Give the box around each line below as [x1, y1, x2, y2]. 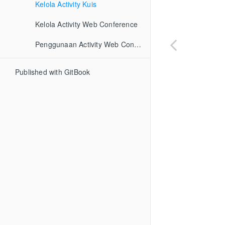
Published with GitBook [15, 67, 90, 77]
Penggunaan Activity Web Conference [134, 39, 142, 49]
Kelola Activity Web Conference [35, 19, 138, 29]
